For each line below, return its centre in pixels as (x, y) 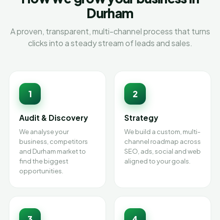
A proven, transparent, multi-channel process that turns (110, 31)
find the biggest (44, 161)
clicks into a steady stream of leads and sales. (110, 43)
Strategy (141, 118)
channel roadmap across (163, 141)
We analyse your (44, 132)
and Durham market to (53, 151)
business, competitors (54, 141)
